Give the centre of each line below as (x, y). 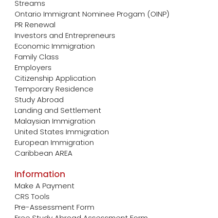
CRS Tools (32, 196)
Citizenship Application (55, 78)
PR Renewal (35, 24)
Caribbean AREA (44, 153)
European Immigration (54, 142)
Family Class (37, 56)
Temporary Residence (54, 89)
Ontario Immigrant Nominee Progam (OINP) (92, 14)
